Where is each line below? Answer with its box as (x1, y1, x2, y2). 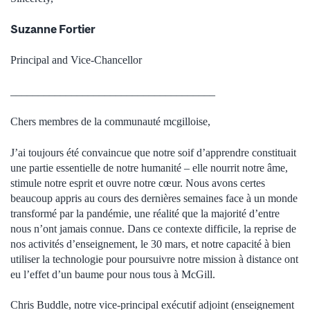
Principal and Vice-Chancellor (10, 54, 142, 66)
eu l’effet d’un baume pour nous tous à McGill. (10, 268, 215, 280)
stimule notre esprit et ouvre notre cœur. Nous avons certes (10, 176, 265, 189)
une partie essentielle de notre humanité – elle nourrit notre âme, (10, 161, 288, 174)
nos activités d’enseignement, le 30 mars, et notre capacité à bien (10, 237, 291, 250)
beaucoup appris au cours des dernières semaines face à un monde (10, 192, 298, 204)
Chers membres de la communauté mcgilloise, (10, 116, 210, 128)
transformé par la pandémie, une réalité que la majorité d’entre (10, 207, 280, 219)
